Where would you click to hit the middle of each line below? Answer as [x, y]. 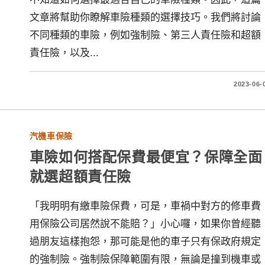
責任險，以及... [64, 53]
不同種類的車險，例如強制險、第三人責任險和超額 [145, 35]
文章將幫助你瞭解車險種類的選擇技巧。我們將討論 [145, 17]
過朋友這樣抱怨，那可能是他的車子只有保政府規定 [145, 242]
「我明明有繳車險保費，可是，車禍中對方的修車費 [145, 206]
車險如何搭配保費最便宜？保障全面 [146, 156]
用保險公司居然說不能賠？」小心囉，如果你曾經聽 [145, 224]
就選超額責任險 [80, 176]
